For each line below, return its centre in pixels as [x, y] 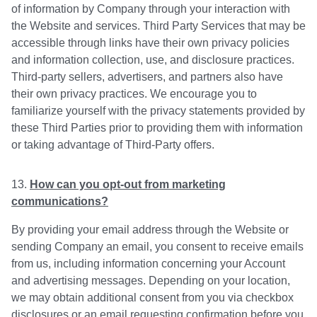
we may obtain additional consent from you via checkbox [152, 298]
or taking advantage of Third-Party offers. [113, 145]
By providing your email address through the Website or [150, 230]
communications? [60, 202]
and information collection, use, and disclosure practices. [153, 60]
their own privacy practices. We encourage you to [134, 94]
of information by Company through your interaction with [151, 9]
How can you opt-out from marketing [128, 185]
